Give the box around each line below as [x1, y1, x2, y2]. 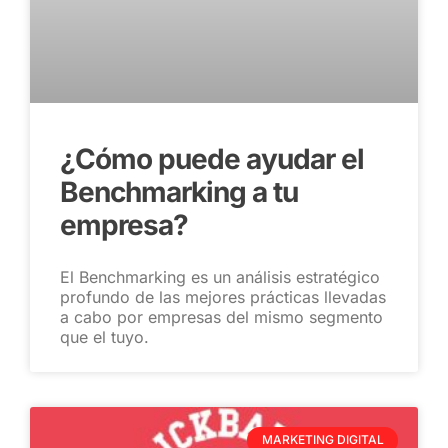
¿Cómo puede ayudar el [60, 142, 364, 177]
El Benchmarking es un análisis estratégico [60, 267, 380, 288]
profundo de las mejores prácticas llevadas [60, 287, 386, 308]
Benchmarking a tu [60, 175, 298, 210]
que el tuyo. [60, 327, 149, 348]
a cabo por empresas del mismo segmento [60, 307, 383, 328]
